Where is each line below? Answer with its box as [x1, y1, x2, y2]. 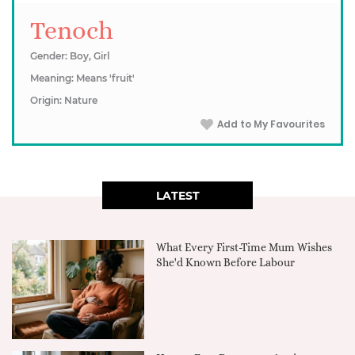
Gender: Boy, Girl [30, 50, 109, 62]
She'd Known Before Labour [156, 256, 296, 269]
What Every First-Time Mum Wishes [156, 241, 333, 254]
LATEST [155, 189, 200, 203]
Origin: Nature [30, 94, 97, 106]
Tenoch [30, 16, 113, 44]
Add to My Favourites [217, 117, 325, 131]
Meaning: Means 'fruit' [30, 72, 135, 84]
